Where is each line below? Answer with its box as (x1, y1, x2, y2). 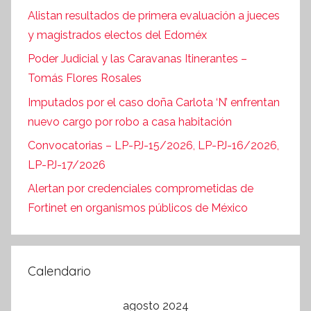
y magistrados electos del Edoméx (28, 28, 207, 42)
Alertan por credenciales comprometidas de (28, 182, 253, 196)
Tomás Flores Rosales (28, 72, 142, 85)
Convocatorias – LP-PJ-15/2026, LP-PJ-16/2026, (28, 138, 279, 152)
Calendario (28, 263, 91, 280)
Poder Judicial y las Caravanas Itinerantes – (28, 52, 247, 66)
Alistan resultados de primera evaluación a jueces (28, 8, 280, 22)
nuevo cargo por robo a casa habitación (28, 115, 232, 128)
